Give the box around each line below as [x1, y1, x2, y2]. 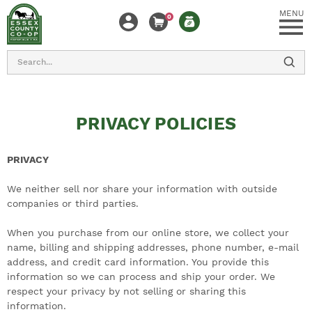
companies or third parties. [7, 198, 139, 209]
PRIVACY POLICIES [76, 114, 236, 134]
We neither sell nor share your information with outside [7, 183, 277, 194]
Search [7, 52, 40, 63]
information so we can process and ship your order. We [7, 271, 275, 282]
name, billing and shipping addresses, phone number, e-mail [7, 242, 299, 253]
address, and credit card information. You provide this [7, 256, 269, 267]
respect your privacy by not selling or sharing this [7, 286, 246, 297]
